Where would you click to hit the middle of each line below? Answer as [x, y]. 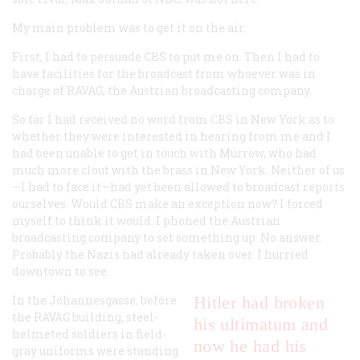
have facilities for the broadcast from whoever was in [164, 73]
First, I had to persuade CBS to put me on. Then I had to [166, 56]
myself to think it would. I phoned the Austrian [146, 220]
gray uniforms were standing [95, 350]
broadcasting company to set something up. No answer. [167, 237]
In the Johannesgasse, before [94, 300]
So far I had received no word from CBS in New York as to [173, 119]
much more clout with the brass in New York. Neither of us [178, 170]
